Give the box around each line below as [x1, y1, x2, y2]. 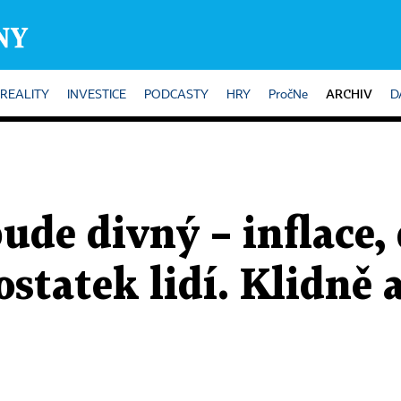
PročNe [269, 89, 308, 101]
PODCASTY [144, 89, 209, 101]
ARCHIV [326, 86, 372, 101]
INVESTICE [67, 89, 126, 101]
